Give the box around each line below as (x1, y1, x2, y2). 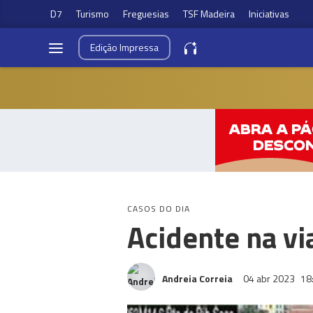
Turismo (76, 6, 109, 21)
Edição (90, 40, 119, 54)
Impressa (119, 40, 159, 54)
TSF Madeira (183, 6, 235, 21)
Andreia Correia (162, 271, 233, 286)
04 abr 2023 (243, 271, 297, 286)
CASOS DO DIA (127, 202, 190, 215)
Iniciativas (249, 6, 289, 21)
